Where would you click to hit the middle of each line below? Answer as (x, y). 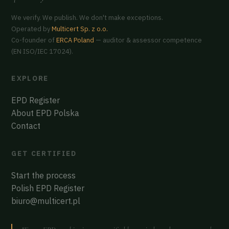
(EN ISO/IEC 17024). (42, 51)
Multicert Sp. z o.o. (80, 29)
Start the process (44, 175)
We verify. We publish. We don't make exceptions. (87, 17)
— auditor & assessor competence (148, 40)
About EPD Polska (45, 113)
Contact (26, 125)
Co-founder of (34, 40)
